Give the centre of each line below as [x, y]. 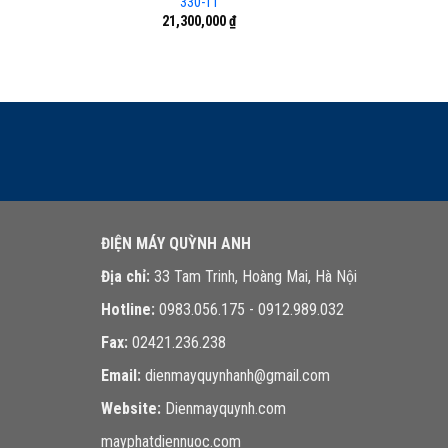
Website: [130, 409]
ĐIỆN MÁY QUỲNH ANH [175, 244]
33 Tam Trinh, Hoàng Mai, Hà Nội [253, 277]
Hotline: [127, 310]
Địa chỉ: [125, 277]
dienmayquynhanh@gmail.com [235, 376]
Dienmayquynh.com [225, 409]
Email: [120, 376]
